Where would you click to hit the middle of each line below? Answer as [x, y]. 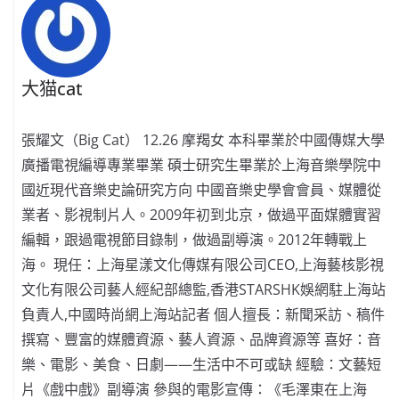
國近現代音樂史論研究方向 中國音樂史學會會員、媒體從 [202, 189]
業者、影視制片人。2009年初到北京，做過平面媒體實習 [202, 214]
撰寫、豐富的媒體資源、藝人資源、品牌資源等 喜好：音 [202, 339]
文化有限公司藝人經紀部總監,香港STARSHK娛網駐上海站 [204, 289]
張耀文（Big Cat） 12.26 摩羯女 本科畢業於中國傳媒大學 [204, 139]
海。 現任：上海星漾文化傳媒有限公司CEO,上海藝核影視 [203, 264]
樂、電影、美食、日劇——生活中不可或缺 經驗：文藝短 [202, 364]
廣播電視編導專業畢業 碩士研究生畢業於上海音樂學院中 [202, 164]
